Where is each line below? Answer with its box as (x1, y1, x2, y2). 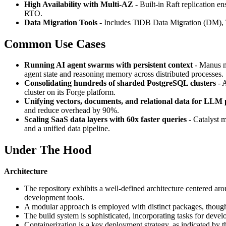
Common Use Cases (4, 37, 105, 50)
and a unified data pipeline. (24, 124, 110, 133)
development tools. (24, 193, 84, 202)
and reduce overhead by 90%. (24, 106, 119, 115)
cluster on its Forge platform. (24, 88, 116, 97)
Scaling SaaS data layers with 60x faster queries (24, 115, 187, 124)
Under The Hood (4, 143, 91, 157)
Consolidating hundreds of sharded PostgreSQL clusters (24, 79, 216, 88)
